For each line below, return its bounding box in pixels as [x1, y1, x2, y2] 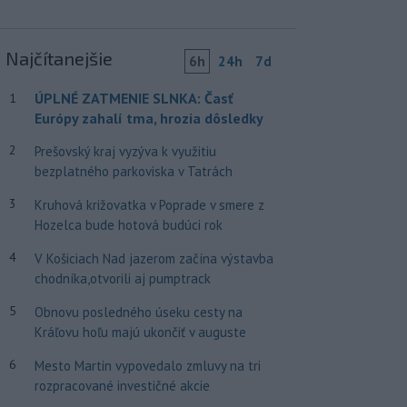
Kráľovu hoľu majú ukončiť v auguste [34, 323, 246, 341]
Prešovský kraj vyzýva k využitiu [34, 142, 216, 160]
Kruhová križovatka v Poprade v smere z [34, 195, 264, 213]
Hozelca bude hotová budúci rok [34, 215, 223, 233]
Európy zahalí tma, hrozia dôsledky [34, 108, 263, 127]
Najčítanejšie [5, 46, 113, 69]
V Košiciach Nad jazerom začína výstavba [34, 249, 273, 267]
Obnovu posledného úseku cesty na [34, 303, 243, 321]
